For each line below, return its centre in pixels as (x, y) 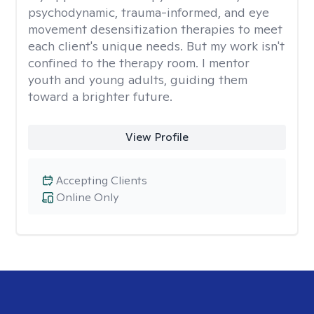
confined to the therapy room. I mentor (139, 63)
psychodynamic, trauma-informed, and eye (149, 12)
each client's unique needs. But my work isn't (156, 46)
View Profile (157, 137)
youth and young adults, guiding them (138, 80)
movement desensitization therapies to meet (155, 29)
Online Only (87, 197)
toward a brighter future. (100, 96)
